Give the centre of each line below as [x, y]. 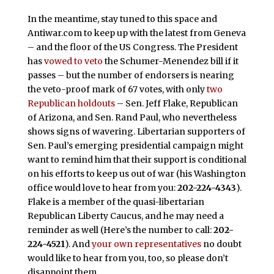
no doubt [221, 244]
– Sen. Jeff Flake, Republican [176, 104]
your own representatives [146, 244]
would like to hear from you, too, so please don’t [128, 258]
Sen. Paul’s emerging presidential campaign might [135, 146]
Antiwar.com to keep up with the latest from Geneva [136, 33]
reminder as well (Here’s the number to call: [120, 230]
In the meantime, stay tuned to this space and [122, 19]
